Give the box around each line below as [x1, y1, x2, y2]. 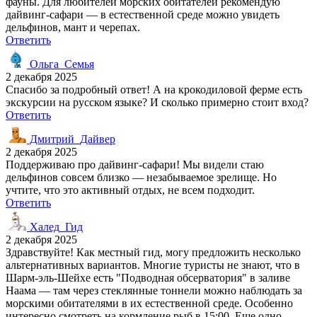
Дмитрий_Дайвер [27, 132, 115, 145]
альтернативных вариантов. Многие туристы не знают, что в [6, 258, 300, 271]
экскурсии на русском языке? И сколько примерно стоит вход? [6, 96, 309, 108]
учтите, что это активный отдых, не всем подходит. [6, 183, 255, 196]
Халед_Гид [27, 220, 83, 233]
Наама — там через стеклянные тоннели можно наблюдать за [6, 284, 302, 296]
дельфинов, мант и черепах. [6, 21, 140, 33]
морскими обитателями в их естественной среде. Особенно [6, 296, 293, 309]
